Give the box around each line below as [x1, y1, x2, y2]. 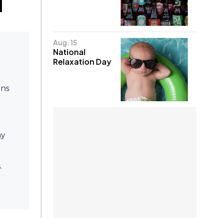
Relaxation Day [53, 56, 112, 67]
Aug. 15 [53, 37, 77, 47]
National [53, 46, 86, 57]
